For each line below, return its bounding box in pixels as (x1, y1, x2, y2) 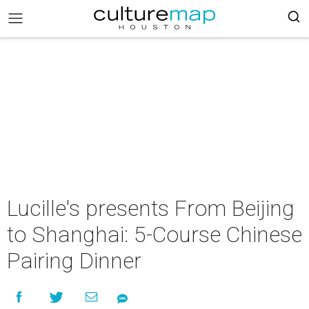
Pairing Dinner (7, 248, 141, 274)
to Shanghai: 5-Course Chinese (7, 221, 302, 248)
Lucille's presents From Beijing (7, 195, 295, 221)
